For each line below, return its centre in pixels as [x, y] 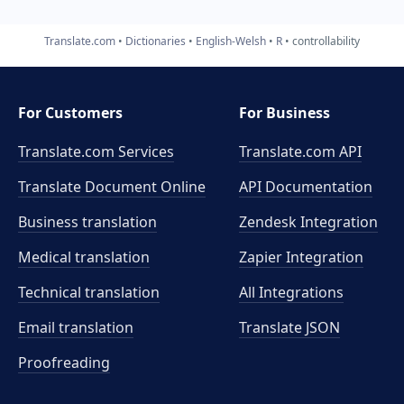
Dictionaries [156, 41]
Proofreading [64, 363]
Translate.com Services [96, 151]
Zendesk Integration [309, 222]
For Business [285, 113]
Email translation [76, 327]
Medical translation [84, 257]
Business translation [87, 222]
